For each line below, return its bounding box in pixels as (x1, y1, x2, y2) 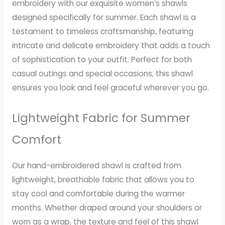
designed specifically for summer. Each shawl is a (12, 12, 196, 23)
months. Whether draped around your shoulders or (12, 202, 202, 213)
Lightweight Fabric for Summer (12, 109, 190, 126)
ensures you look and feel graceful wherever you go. (12, 82, 209, 93)
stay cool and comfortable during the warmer (12, 188, 185, 199)
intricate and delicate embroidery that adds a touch (12, 40, 210, 51)
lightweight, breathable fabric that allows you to (12, 174, 194, 185)
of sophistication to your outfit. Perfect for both (12, 54, 192, 65)
